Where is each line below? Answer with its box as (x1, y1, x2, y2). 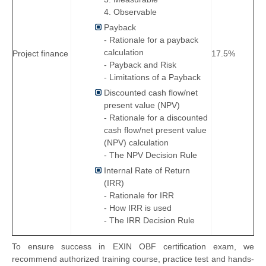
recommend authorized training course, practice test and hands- (12, 254, 254, 264)
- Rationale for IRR (104, 190, 174, 200)
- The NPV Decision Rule (104, 150, 197, 160)
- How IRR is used (104, 202, 172, 213)
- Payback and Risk (104, 59, 176, 69)
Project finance (12, 49, 68, 59)
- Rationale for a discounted (104, 112, 208, 122)
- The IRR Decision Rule (104, 215, 195, 225)
